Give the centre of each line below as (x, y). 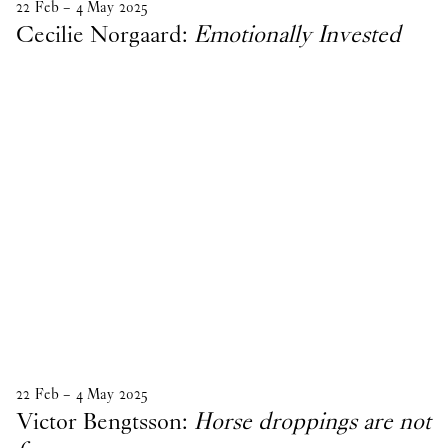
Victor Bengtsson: (105, 420)
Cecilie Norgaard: (105, 34)
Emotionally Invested (297, 34)
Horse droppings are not (312, 420)
